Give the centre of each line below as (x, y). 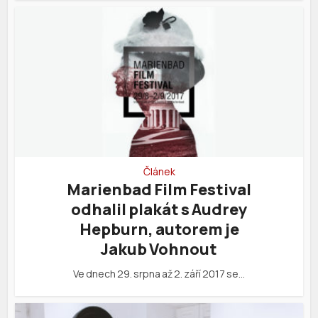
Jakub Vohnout (159, 250)
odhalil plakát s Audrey (159, 210)
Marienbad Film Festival (159, 190)
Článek (159, 172)
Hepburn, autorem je (159, 230)
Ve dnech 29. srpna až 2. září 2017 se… (159, 274)
